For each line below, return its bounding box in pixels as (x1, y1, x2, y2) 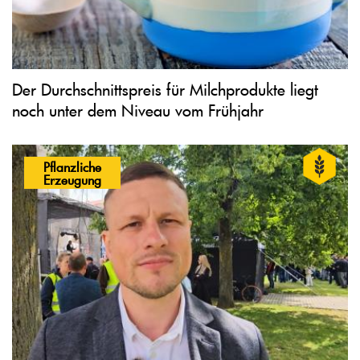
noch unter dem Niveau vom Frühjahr (12, 100, 264, 121)
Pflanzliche (43, 157, 101, 176)
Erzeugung (43, 170, 101, 189)
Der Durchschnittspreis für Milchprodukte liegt (12, 79, 318, 100)
